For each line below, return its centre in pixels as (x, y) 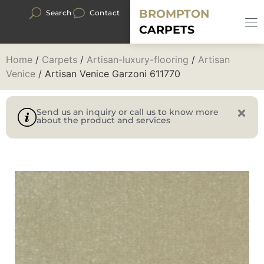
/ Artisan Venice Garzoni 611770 (108, 74)
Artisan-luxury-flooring (138, 60)
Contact (105, 13)
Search (59, 13)
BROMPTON (174, 14)
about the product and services (103, 120)
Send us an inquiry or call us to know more (128, 112)
